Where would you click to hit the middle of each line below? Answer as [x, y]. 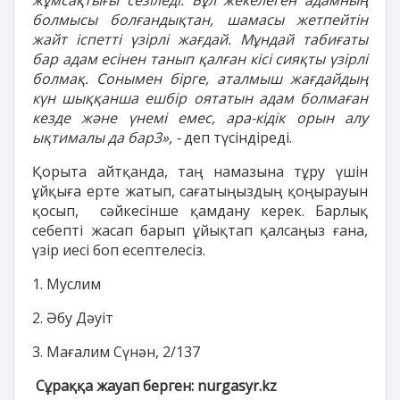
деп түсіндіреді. [238, 137]
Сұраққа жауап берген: [117, 385]
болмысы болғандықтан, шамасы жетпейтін [200, 19]
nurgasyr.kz [237, 385]
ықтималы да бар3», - [108, 137]
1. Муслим [67, 283]
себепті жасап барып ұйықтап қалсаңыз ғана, [200, 230]
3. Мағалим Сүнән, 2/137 [116, 351]
